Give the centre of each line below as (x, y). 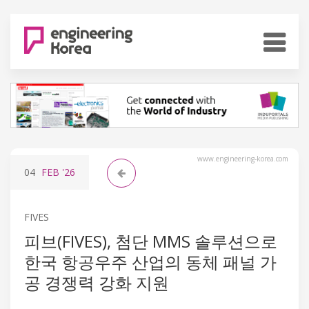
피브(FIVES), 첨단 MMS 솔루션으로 (151, 241)
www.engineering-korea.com (243, 158)
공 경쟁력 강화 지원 (97, 282)
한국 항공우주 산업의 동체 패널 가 (150, 261)
